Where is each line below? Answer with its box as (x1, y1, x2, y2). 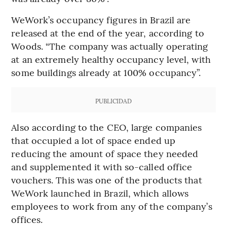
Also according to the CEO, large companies (11, 121, 202, 134)
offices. (11, 213, 43, 226)
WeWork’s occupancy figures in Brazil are (11, 13, 191, 26)
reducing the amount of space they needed (11, 147, 199, 160)
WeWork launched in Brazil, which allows (11, 186, 189, 200)
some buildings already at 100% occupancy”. (11, 66, 201, 79)
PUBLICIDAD (95, 97, 132, 105)
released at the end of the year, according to (11, 26, 204, 40)
